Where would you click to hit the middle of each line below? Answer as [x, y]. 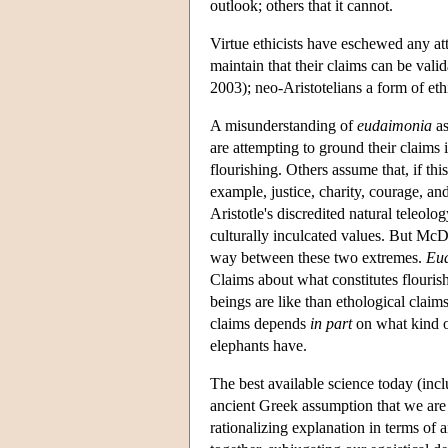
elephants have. [258, 345]
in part [331, 323]
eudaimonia [394, 125]
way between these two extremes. [318, 257]
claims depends [260, 323]
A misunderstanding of [283, 125]
